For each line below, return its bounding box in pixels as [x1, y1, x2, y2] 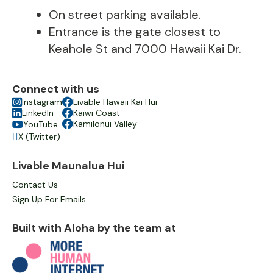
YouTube [23, 119, 58, 130]
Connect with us [12, 82, 99, 96]
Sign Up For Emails [12, 194, 86, 205]
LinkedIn [22, 107, 54, 118]
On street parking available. [49, 7, 201, 23]
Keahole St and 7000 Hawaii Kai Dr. [49, 41, 241, 57]
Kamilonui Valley [73, 118, 137, 129]
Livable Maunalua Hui [12, 158, 124, 173]
